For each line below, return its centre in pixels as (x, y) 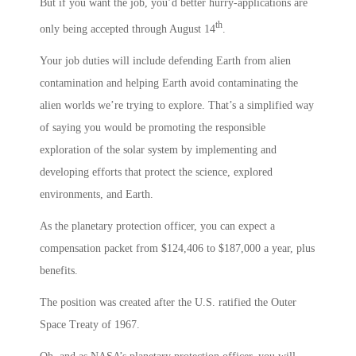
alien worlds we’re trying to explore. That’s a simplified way (177, 105)
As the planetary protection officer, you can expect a (157, 226)
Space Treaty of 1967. (90, 324)
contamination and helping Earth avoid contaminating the (169, 83)
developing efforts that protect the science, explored (156, 172)
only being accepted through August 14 (128, 29)
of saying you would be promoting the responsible (153, 127)
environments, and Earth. (97, 194)
